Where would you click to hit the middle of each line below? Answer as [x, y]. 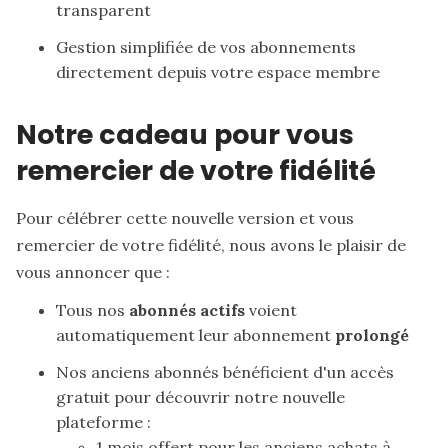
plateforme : [103, 421]
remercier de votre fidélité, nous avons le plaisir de [211, 244]
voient [271, 309]
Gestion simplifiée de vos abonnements [206, 46]
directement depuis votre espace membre [218, 71]
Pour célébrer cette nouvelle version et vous [185, 217]
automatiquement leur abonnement [195, 334]
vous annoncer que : [93, 271]
